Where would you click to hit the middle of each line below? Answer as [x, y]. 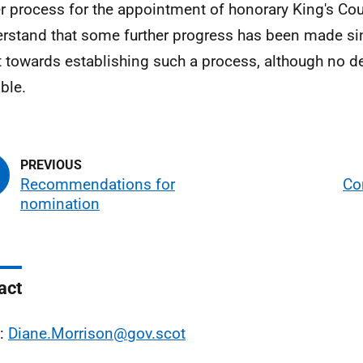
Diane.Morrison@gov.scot [97, 333]
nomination [60, 204]
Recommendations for [98, 184]
